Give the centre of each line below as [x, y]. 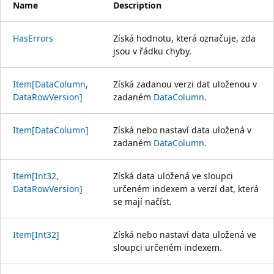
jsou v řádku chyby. [152, 51]
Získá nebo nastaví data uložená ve [185, 234]
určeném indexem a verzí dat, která [186, 188]
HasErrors [33, 38]
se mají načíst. [143, 201]
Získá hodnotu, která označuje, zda [184, 38]
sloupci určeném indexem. [168, 247]
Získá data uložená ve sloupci [173, 176]
